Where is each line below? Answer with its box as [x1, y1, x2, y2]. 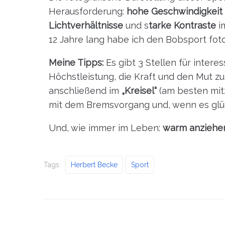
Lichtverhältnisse [49, 20, 123, 31]
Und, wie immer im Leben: [49, 122, 163, 133]
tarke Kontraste [149, 20, 216, 31]
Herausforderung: [49, 6, 127, 17]
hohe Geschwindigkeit [127, 6, 222, 17]
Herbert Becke [71, 160, 118, 169]
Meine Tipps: [49, 57, 103, 68]
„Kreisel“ [122, 85, 157, 96]
